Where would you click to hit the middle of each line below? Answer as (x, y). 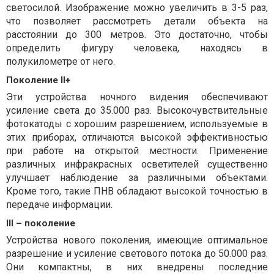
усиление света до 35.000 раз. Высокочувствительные (137, 111)
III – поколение (41, 224)
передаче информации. (59, 205)
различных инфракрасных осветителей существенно (137, 165)
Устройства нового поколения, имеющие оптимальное (137, 240)
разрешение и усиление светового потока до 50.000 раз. (137, 254)
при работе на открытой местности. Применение (137, 151)
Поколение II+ (38, 80)
